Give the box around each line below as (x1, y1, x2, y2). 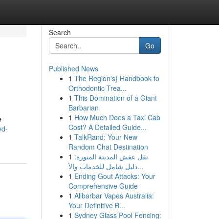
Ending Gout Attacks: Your (74, 171, 155, 181)
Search (48, 27, 71, 37)
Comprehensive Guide (68, 181, 138, 191)
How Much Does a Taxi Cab (74, 112, 160, 122)
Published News (48, 64, 98, 73)
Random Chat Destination (68, 142, 148, 152)
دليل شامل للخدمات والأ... (137, 161, 143, 171)
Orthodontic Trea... (68, 83, 127, 93)
